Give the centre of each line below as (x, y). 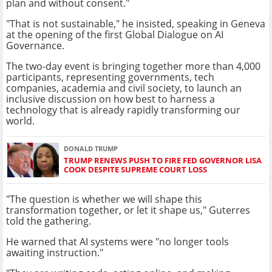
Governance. (35, 45)
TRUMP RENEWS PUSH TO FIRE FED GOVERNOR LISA (163, 161)
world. (20, 121)
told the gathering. (49, 221)
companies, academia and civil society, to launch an (124, 88)
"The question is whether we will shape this (104, 199)
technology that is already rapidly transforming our (123, 110)
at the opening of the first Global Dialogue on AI (115, 34)
